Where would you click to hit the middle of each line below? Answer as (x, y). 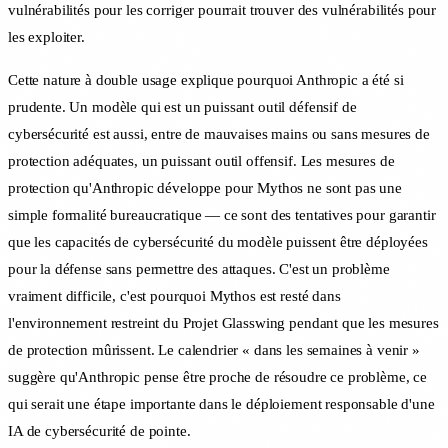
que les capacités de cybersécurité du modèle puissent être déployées (218, 242)
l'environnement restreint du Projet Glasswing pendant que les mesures (223, 323)
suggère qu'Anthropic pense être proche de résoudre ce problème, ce (218, 377)
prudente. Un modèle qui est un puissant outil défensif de (182, 107)
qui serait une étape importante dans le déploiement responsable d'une (221, 404)
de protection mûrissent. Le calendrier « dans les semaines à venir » (214, 350)
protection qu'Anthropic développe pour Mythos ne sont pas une (205, 188)
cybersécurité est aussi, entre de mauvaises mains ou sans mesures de (219, 134)
